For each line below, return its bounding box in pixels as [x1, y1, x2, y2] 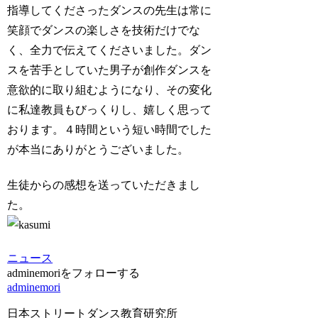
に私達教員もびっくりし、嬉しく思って [7, 103, 212, 116]
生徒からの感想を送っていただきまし [7, 179, 201, 192]
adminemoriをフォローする [7, 266, 141, 279]
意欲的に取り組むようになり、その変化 [7, 83, 212, 96]
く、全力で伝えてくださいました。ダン [7, 43, 212, 56]
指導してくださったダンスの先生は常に [7, 4, 212, 16]
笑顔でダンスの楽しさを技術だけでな [7, 23, 201, 36]
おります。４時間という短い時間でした [7, 123, 212, 136]
